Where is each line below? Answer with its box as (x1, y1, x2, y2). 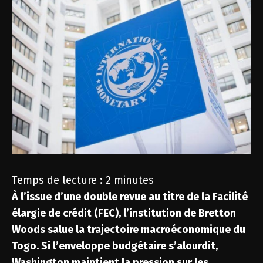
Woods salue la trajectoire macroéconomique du (12, 223, 245, 236)
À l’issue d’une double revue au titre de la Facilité (12, 190, 248, 203)
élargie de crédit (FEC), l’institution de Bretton (12, 207, 236, 220)
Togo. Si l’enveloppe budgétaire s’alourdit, (12, 240, 218, 252)
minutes (114, 174, 154, 187)
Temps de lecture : (12, 174, 106, 187)
